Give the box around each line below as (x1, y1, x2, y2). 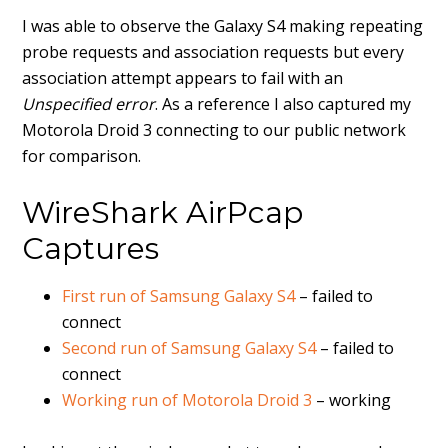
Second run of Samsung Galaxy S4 (62, 337, 317, 359)
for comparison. (22, 145, 142, 167)
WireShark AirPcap (22, 194, 304, 231)
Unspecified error (22, 93, 156, 115)
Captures (22, 230, 160, 267)
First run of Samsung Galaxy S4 (62, 285, 296, 307)
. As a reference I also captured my (155, 93, 412, 115)
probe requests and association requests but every (22, 41, 405, 63)
